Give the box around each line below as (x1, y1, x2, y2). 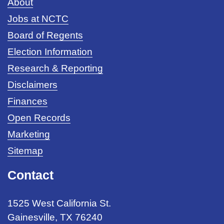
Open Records (7, 112, 70, 123)
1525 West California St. (7, 197, 111, 208)
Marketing (7, 128, 50, 139)
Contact (7, 167, 53, 182)
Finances (7, 95, 47, 106)
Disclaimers (7, 79, 57, 90)
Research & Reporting (7, 62, 103, 73)
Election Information (7, 46, 92, 57)
